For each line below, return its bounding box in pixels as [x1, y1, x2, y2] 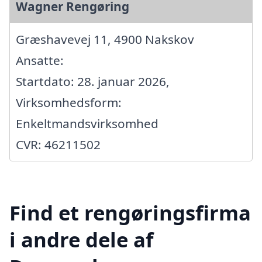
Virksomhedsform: [16, 94, 122, 111]
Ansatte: [16, 51, 64, 68]
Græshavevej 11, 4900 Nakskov [16, 30, 194, 47]
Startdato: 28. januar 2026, [16, 73, 170, 89]
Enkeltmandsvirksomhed [16, 115, 158, 132]
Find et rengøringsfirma [9, 198, 251, 226]
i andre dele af [9, 225, 153, 253]
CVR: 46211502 [16, 136, 101, 153]
